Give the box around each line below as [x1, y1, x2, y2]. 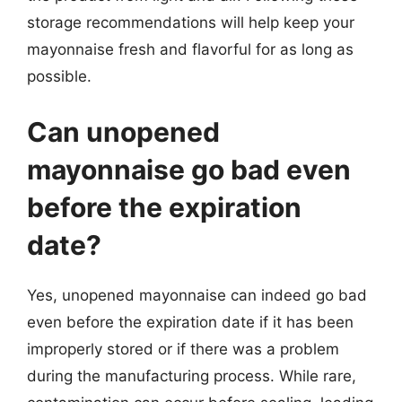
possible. [27, 67, 92, 85]
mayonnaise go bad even [27, 153, 351, 186]
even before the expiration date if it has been [27, 312, 354, 331]
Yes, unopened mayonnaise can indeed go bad [27, 285, 367, 304]
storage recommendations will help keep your [27, 13, 354, 31]
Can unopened [27, 115, 220, 148]
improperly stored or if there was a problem [27, 339, 339, 358]
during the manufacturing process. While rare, [27, 366, 356, 385]
